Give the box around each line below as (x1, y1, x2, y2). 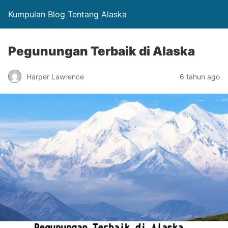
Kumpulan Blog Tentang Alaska (8, 9, 127, 19)
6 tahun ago (180, 72, 220, 81)
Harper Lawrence (26, 72, 84, 81)
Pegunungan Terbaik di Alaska (8, 44, 195, 59)
